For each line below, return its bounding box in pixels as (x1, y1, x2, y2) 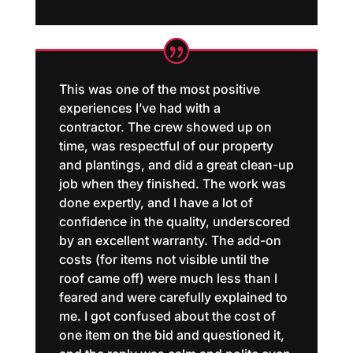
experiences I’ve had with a (58, 99, 221, 116)
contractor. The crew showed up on (58, 118, 272, 135)
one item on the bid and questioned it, (58, 326, 284, 343)
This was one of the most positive (58, 80, 260, 97)
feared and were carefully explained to (58, 288, 288, 305)
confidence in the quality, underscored (58, 213, 290, 229)
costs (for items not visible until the (58, 251, 269, 267)
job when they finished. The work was (58, 175, 286, 191)
